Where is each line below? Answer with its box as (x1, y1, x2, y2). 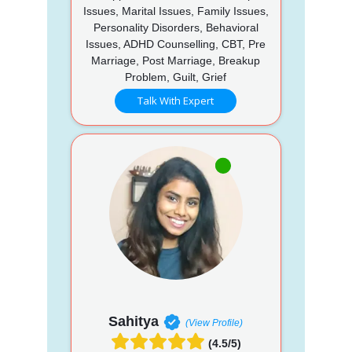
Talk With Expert (137, 93, 214, 108)
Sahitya (108, 313, 159, 329)
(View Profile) (185, 317, 244, 328)
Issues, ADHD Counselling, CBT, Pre (86, 37, 266, 50)
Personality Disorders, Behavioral (93, 20, 258, 34)
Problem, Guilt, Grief (125, 70, 227, 83)
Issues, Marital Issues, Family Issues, (82, 4, 269, 17)
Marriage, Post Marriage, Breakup (91, 53, 261, 67)
